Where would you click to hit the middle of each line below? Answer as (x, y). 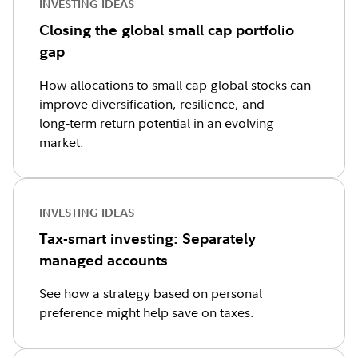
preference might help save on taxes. (147, 312)
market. (62, 142)
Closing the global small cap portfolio (167, 30)
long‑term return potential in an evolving (157, 123)
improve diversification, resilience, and (152, 104)
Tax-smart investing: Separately (147, 239)
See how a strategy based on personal (151, 293)
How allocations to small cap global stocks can (175, 85)
